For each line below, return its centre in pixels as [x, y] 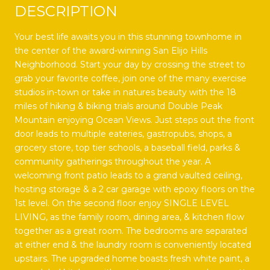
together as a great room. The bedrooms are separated [131, 231]
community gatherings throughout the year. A [113, 161]
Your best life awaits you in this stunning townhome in [128, 36]
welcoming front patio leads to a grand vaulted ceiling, [128, 175]
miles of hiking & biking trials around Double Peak [118, 106]
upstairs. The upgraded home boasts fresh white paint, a [132, 258]
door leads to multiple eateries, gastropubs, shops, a [123, 133]
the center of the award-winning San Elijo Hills [111, 50]
